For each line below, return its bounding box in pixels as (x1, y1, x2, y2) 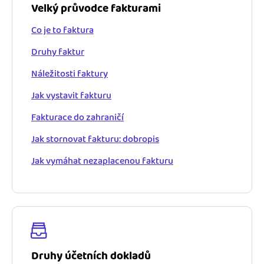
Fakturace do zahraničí (31, 110, 124, 125)
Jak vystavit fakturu (31, 88, 111, 103)
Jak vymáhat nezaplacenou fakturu (31, 153, 173, 169)
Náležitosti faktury (31, 66, 108, 81)
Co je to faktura (31, 22, 94, 38)
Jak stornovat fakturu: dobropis (31, 131, 159, 147)
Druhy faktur (31, 44, 84, 60)
